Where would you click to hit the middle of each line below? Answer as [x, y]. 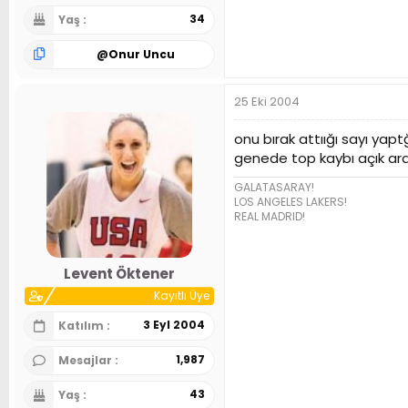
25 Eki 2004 [267, 101]
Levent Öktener [119, 274]
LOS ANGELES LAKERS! [291, 201]
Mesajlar [87, 361]
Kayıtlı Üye [182, 296]
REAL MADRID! [270, 216]
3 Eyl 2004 [174, 325]
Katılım [82, 326]
